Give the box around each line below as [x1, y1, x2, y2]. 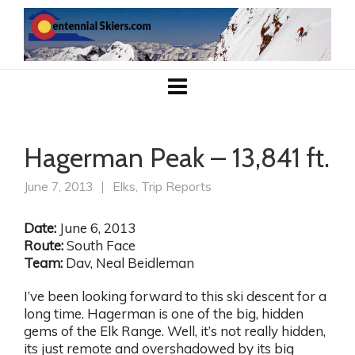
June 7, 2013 [24, 178, 96, 195]
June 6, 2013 [56, 219, 136, 237]
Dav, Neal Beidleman [63, 254, 194, 272]
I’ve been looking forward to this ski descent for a [24, 288, 326, 305]
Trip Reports [141, 178, 212, 195]
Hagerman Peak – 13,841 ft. [24, 141, 330, 175]
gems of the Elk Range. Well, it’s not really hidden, [24, 323, 326, 340]
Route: [24, 237, 63, 254]
